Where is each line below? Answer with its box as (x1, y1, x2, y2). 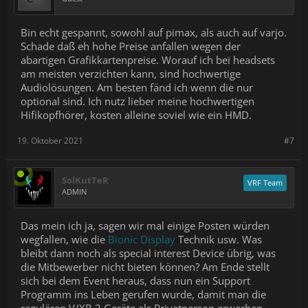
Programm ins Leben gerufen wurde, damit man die (21, 287, 266, 301)
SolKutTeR (62, 173, 109, 186)
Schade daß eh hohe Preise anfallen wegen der (21, 38, 241, 53)
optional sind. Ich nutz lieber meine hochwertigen (21, 93, 254, 108)
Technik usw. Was (175, 232, 262, 246)
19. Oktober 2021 (17, 134, 83, 146)
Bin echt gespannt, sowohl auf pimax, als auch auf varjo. (21, 25, 287, 39)
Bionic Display (108, 232, 175, 246)
